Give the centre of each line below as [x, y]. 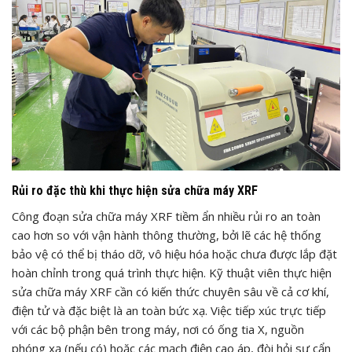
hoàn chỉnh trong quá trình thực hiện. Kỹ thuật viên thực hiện [172, 272]
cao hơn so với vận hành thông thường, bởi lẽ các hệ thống [167, 235]
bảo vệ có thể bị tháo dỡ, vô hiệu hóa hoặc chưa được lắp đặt [174, 253]
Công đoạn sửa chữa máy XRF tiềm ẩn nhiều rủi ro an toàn [166, 216]
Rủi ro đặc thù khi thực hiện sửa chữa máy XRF [135, 190]
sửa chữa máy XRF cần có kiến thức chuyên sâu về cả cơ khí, [170, 291]
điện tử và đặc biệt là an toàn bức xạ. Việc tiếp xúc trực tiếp [169, 310]
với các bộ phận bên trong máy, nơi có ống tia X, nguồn [158, 329]
